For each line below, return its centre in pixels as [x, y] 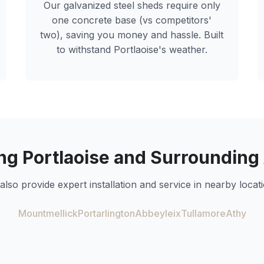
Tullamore [203, 213]
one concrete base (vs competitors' [132, 20]
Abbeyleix [158, 213]
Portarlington [106, 213]
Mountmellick [48, 213]
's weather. [183, 49]
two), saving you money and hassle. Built [132, 35]
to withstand [85, 49]
